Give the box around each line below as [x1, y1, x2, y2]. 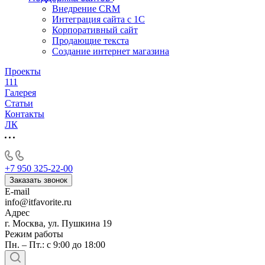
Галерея [5, 88, 36, 98]
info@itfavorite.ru [5, 197, 72, 207]
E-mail [5, 186, 30, 196]
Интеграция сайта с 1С [52, 14, 145, 24]
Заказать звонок [9, 176, 67, 185]
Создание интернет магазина [52, 46, 169, 56]
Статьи [5, 98, 33, 108]
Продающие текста [52, 35, 129, 46]
